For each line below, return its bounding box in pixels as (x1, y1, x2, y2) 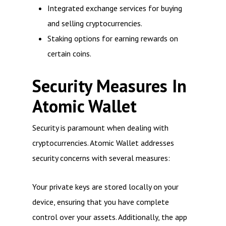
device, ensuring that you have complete (32, 197, 169, 207)
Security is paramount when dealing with (32, 123, 168, 133)
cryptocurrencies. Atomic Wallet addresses (32, 138, 174, 148)
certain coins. (47, 48, 91, 59)
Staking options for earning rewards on (47, 33, 178, 43)
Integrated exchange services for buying (47, 3, 182, 13)
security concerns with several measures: (32, 153, 170, 163)
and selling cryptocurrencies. (47, 18, 142, 28)
